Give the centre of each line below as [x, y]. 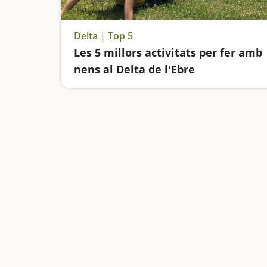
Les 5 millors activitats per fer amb [168, 52]
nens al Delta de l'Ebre [134, 69]
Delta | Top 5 [103, 36]
